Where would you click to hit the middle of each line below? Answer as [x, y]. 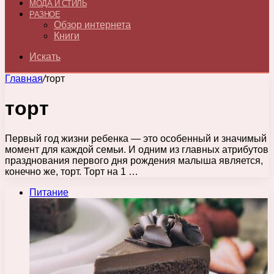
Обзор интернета [92, 25]
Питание [49, 192]
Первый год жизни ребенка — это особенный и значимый [136, 138]
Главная [24, 79]
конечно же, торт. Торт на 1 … [72, 171]
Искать [45, 57]
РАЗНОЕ [45, 14]
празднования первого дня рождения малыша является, [134, 160]
